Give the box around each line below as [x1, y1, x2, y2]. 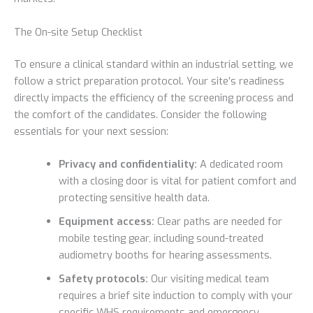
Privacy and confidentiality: [58, 156, 197, 171]
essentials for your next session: [14, 124, 168, 138]
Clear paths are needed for [154, 214, 282, 228]
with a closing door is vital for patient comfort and [58, 173, 296, 188]
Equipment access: [58, 214, 154, 228]
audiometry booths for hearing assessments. [58, 247, 272, 262]
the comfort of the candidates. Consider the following [14, 107, 266, 122]
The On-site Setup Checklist [14, 24, 143, 39]
